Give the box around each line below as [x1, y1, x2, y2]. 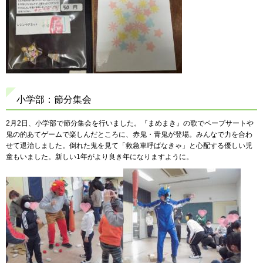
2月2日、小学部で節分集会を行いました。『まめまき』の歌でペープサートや [6, 119, 254, 128]
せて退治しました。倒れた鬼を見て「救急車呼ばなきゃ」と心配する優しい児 [6, 141, 252, 150]
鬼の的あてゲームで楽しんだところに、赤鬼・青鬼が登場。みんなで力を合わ [6, 130, 252, 139]
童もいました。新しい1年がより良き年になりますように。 [6, 153, 193, 161]
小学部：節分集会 [16, 95, 92, 105]
